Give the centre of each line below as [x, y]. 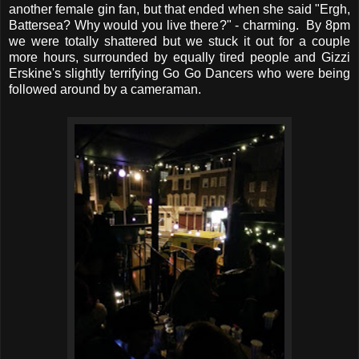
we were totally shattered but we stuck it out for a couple [179, 42]
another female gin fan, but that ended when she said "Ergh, [179, 10]
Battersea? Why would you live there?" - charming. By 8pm [179, 26]
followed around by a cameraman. [105, 90]
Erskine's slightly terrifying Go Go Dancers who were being [179, 74]
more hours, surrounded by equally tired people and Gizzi [179, 58]
